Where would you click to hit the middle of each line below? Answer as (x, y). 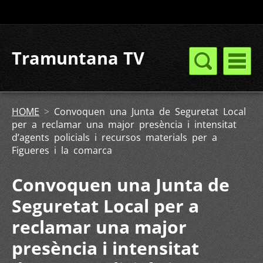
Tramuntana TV (78, 58)
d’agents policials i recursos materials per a (114, 137)
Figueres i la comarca (62, 150)
